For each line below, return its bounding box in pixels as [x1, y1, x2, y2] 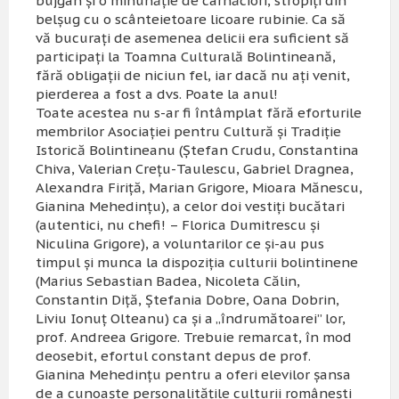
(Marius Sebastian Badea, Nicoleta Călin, [36, 272, 300, 289]
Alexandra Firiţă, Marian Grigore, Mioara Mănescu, [36, 178, 362, 196]
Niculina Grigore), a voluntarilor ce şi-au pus [36, 234, 324, 252]
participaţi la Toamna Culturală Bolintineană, [36, 47, 336, 65]
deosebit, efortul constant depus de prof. [36, 346, 311, 364]
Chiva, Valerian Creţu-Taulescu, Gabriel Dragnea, [36, 159, 354, 177]
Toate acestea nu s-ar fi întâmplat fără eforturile [36, 103, 362, 121]
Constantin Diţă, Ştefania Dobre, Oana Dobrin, [36, 290, 339, 308]
